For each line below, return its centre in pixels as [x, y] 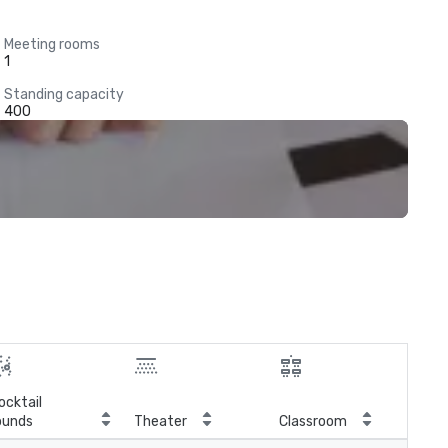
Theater [160, 421]
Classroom [313, 421]
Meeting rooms [51, 44]
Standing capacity [63, 94]
